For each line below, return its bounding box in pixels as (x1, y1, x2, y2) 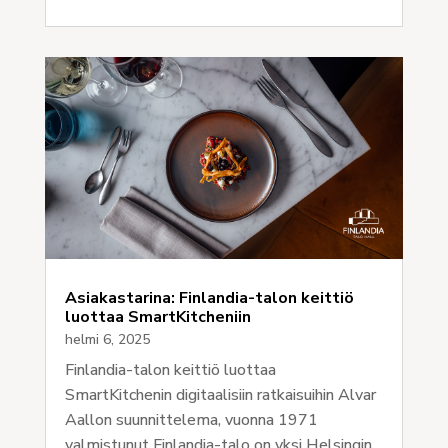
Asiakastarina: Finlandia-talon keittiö (64, 286, 354, 309)
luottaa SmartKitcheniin (64, 305, 251, 328)
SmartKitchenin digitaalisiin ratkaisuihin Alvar (64, 383, 376, 406)
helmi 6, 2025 (64, 329, 150, 349)
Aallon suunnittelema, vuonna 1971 (64, 408, 318, 431)
